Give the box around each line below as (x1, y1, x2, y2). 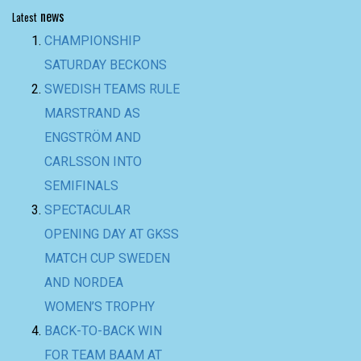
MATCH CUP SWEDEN (44, 251, 170, 266)
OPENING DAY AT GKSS (44, 226, 179, 242)
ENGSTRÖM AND (44, 130, 141, 145)
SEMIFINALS (44, 178, 118, 193)
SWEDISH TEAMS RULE (44, 81, 180, 97)
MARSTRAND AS (44, 106, 140, 121)
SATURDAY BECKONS (44, 57, 167, 73)
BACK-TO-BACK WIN (44, 323, 162, 338)
